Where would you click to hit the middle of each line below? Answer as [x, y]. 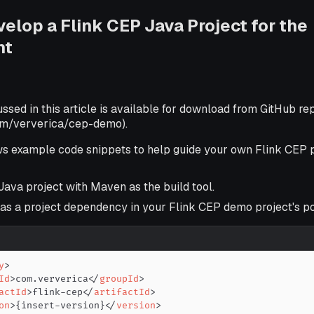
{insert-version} [61, 306]
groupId [120, 279]
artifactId [122, 293]
